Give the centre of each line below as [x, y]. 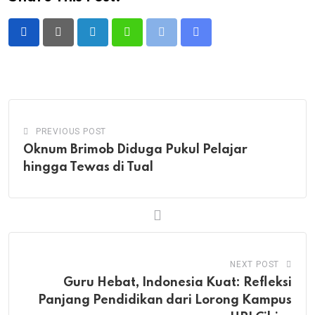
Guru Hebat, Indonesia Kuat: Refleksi [178, 282]
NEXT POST [255, 264]
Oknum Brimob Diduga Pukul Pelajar [135, 149]
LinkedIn [113, 41]
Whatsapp [151, 41]
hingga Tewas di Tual [88, 167]
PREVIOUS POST [71, 131]
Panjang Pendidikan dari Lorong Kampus [165, 300]
